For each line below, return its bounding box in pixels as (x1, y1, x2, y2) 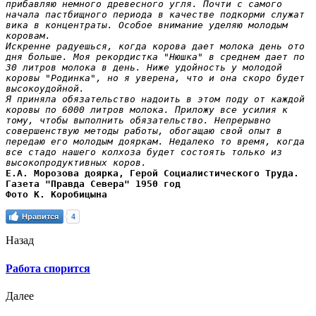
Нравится (22, 211, 59, 222)
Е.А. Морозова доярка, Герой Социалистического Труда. (6, 168, 299, 179)
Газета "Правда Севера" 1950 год (6, 178, 181, 190)
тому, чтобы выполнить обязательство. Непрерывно (6, 115, 271, 126)
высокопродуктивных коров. (6, 157, 147, 169)
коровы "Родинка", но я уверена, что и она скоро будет (6, 73, 305, 84)
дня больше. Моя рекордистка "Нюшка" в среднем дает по (6, 51, 305, 63)
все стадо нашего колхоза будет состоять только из (6, 147, 282, 158)
